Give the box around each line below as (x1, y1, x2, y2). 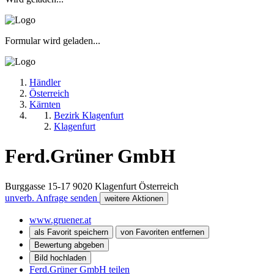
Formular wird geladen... (5, 35, 100, 46)
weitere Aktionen (105, 193, 163, 203)
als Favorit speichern (34, 227, 108, 237)
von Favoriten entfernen (120, 227, 204, 237)
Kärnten (29, 98, 61, 109)
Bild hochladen (34, 253, 86, 262)
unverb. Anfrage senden (5, 192, 100, 203)
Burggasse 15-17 (5, 180, 70, 191)
